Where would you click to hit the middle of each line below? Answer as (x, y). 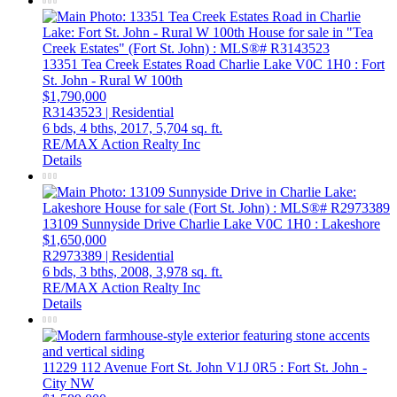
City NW (68, 384)
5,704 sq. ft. (189, 128)
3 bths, (98, 272)
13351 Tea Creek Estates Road (131, 65)
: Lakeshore (347, 224)
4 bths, (98, 128)
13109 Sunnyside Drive (111, 224)
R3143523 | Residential (108, 113)
